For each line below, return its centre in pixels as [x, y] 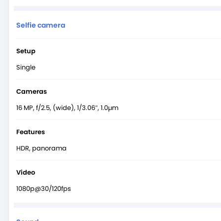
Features [31, 132]
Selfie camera [41, 25]
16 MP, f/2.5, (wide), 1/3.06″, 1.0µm [67, 108]
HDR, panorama [41, 148]
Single [26, 67]
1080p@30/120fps [44, 188]
